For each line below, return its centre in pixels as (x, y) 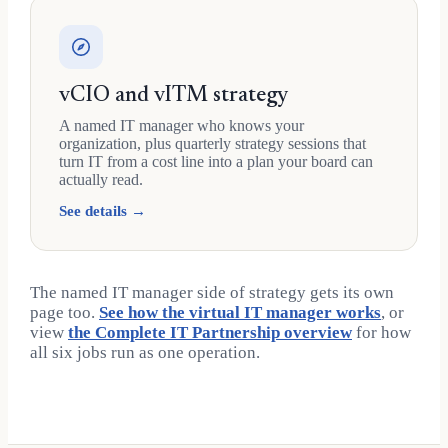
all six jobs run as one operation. (145, 352)
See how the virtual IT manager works (240, 312)
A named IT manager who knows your (181, 125)
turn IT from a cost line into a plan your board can (216, 161)
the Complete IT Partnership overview (210, 332)
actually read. (101, 179)
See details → (102, 211)
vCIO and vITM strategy (173, 96)
